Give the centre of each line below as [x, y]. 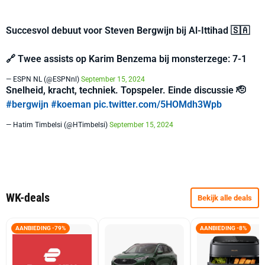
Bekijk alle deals [225, 198]
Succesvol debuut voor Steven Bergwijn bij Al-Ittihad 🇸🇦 [128, 30]
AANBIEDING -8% [223, 228]
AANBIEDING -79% [41, 228]
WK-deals [28, 198]
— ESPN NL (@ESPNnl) [43, 79]
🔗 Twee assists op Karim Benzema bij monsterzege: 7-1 [126, 59]
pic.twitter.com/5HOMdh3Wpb [158, 104]
